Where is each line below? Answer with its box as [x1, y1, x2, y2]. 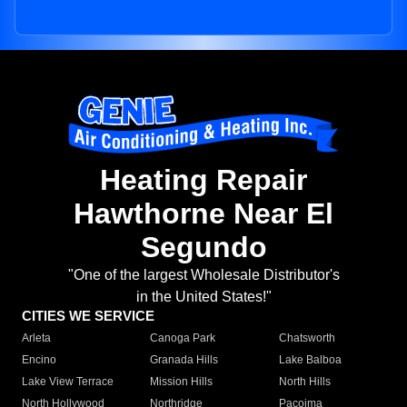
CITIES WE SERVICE [22, 308, 154, 324]
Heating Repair [100, 164, 307, 197]
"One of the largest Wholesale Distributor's [67, 267, 340, 283]
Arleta [22, 332, 51, 345]
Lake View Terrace [22, 375, 114, 389]
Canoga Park [150, 332, 216, 345]
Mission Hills [150, 375, 213, 389]
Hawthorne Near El [74, 197, 333, 231]
